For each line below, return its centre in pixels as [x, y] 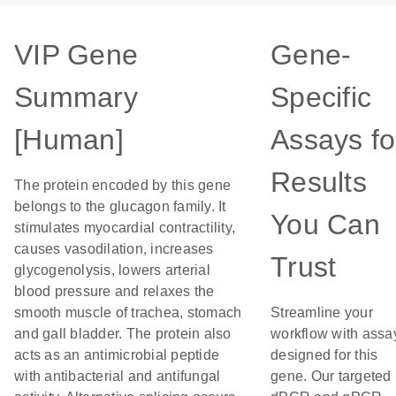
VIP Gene [76, 55]
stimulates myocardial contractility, [125, 228]
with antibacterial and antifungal [118, 376]
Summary [76, 97]
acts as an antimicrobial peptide [117, 355]
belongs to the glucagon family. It [120, 206]
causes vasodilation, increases [114, 249]
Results [319, 182]
